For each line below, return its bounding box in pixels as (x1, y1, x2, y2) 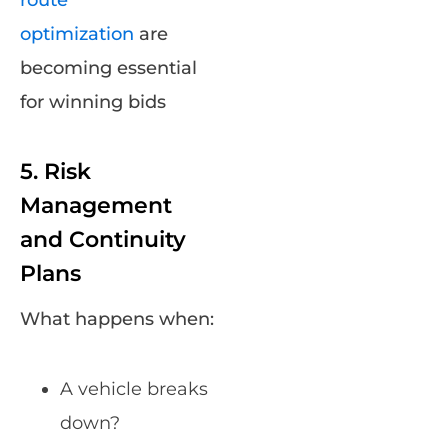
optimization (20, 23, 134, 46)
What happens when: (20, 308, 214, 331)
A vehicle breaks (60, 378, 208, 401)
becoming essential (20, 57, 197, 80)
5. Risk (20, 158, 91, 186)
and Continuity (20, 226, 186, 254)
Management (20, 192, 172, 220)
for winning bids (20, 91, 166, 114)
